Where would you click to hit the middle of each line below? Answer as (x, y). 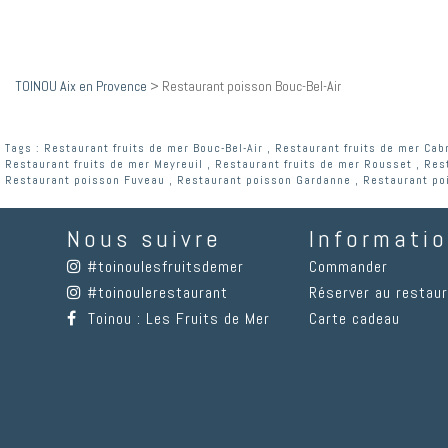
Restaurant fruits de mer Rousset (313, 164)
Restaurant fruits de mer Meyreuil (104, 164)
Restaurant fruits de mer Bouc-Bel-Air (153, 148)
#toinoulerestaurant (158, 293)
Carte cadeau (355, 319)
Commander (349, 267)
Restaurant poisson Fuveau (85, 180)
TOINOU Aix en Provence (81, 86)
